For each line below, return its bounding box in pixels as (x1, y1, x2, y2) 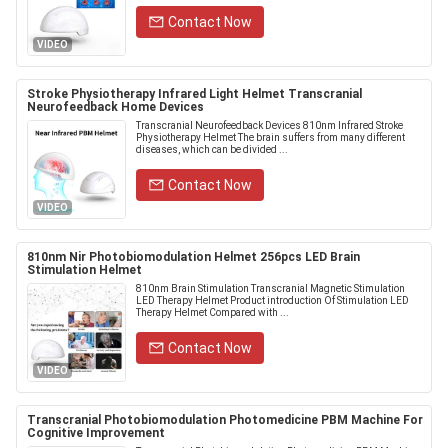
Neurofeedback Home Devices (27, 100, 204, 114)
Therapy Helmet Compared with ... (136, 307, 289, 318)
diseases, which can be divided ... (136, 144, 288, 155)
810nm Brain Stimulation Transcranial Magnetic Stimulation (136, 283, 405, 294)
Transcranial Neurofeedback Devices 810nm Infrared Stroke (136, 120, 403, 131)
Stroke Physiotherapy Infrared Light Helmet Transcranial (27, 87, 362, 101)
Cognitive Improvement (27, 426, 165, 440)
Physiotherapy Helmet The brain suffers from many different (136, 132, 405, 143)
